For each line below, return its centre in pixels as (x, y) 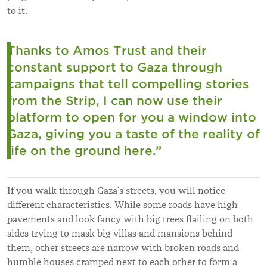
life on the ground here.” (84, 150)
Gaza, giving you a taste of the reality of (133, 134)
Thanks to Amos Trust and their (107, 50)
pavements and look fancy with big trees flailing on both (130, 219)
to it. (17, 10)
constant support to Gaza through (115, 67)
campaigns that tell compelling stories (128, 84)
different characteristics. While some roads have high (122, 205)
